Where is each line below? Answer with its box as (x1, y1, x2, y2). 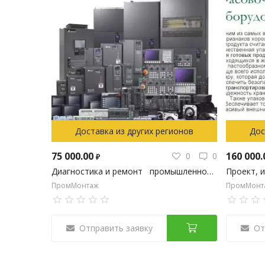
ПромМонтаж (51, 180, 99, 190)
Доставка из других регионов (75, 125, 193, 137)
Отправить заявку (79, 222, 153, 234)
